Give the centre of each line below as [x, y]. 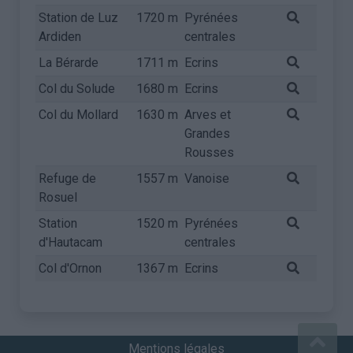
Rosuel [58, 197]
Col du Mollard [79, 115]
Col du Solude [77, 89]
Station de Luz [79, 18]
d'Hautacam [71, 242]
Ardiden [60, 37]
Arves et [208, 115]
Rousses [210, 152]
